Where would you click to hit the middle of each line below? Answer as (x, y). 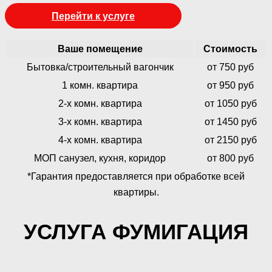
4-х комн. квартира (100, 140)
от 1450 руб (230, 122)
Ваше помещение (100, 49)
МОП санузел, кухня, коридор (100, 158)
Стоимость (230, 49)
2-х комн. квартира (100, 104)
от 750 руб (230, 67)
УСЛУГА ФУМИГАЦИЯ (136, 231)
